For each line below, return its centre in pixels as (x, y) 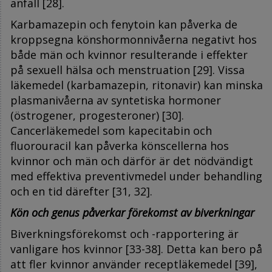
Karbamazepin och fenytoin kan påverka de (124, 24)
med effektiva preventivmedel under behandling (136, 176)
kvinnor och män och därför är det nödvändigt (132, 161)
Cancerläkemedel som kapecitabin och (111, 130)
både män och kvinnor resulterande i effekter (129, 54)
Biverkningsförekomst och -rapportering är (124, 233)
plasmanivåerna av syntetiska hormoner (116, 100)
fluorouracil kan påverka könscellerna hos (120, 145)
